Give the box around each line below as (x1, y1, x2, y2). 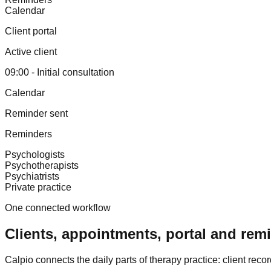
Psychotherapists (5, 160, 79, 171)
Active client (5, 46, 57, 57)
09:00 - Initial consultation (5, 67, 114, 77)
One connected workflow (5, 202, 111, 213)
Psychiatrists (5, 171, 59, 181)
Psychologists (5, 149, 65, 160)
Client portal (5, 25, 57, 36)
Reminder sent (5, 108, 68, 119)
